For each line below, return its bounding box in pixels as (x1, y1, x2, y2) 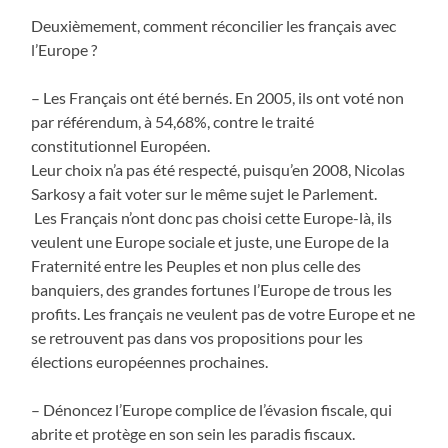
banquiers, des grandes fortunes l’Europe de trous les (31, 279, 393, 299)
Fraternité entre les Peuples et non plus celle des (31, 255, 362, 275)
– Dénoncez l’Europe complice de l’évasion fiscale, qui (31, 399, 393, 419)
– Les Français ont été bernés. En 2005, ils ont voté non (31, 87, 405, 107)
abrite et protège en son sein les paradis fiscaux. (31, 423, 356, 443)
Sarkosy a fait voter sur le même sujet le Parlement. (31, 183, 378, 203)
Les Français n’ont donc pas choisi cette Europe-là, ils (31, 207, 393, 227)
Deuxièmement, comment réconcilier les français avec (31, 15, 397, 35)
